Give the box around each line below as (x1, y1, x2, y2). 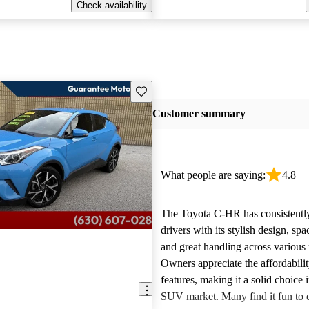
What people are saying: (160, 169, 266, 181)
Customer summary (152, 108, 246, 120)
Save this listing (134, 85, 199, 96)
